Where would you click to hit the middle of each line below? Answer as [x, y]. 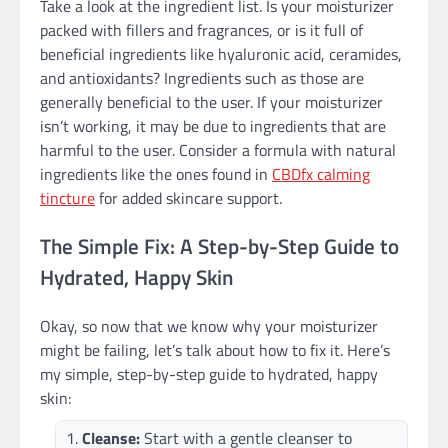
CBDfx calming [321, 174]
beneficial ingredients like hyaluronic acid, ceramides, [221, 54]
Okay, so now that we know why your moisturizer [209, 325]
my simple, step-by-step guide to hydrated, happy [209, 373]
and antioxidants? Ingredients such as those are [202, 78]
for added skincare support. [188, 198]
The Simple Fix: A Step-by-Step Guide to [219, 246]
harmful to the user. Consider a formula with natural [218, 150]
